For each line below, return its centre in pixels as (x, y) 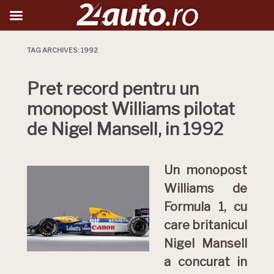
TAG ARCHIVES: (54, 50)
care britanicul (206, 225)
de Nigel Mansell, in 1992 (125, 129)
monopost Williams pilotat (131, 109)
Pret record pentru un (113, 89)
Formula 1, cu (206, 207)
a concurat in (206, 262)
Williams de (206, 188)
